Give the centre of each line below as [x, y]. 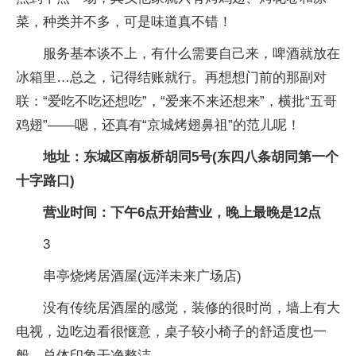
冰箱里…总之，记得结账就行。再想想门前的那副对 [171, 77]
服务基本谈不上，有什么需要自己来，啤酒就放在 [192, 54]
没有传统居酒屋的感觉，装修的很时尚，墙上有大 [192, 308]
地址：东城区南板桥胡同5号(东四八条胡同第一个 [191, 157]
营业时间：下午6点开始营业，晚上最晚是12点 [182, 213]
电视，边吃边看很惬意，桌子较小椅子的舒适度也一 [171, 332]
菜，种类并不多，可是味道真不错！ [124, 22]
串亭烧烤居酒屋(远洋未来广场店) [142, 276]
